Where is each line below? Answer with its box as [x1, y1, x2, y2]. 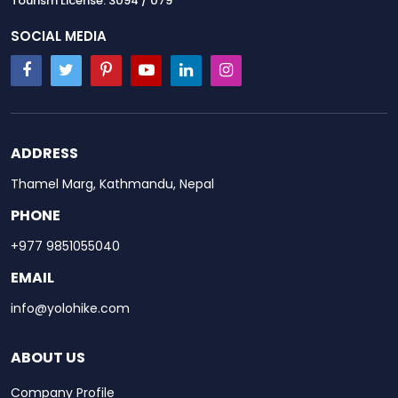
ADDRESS [11, 143, 78, 164]
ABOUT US [11, 347, 85, 369]
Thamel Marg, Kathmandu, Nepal [11, 175, 214, 194]
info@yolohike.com [11, 299, 130, 318]
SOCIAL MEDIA [11, 27, 107, 46]
